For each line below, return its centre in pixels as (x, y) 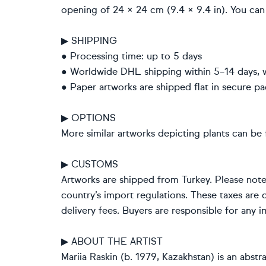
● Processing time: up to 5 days (132, 56)
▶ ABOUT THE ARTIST (112, 241)
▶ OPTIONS (88, 118)
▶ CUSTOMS (90, 164)
